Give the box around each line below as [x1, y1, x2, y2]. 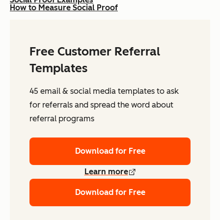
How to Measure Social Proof [10, 3, 118, 13]
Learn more [84, 167, 128, 177]
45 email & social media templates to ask [29, 86, 179, 96]
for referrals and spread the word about [29, 100, 173, 110]
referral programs [29, 114, 94, 124]
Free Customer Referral [29, 44, 160, 59]
